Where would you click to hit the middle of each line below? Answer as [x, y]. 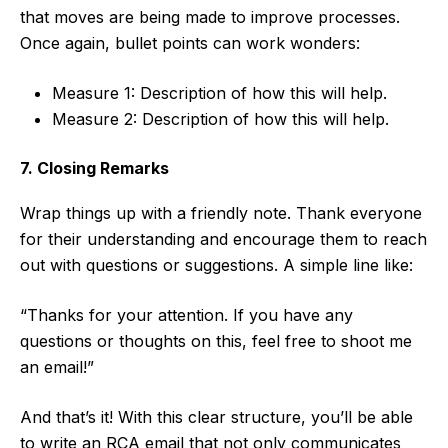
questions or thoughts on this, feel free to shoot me [216, 341]
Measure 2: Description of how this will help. [220, 119]
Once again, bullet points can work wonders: [190, 43]
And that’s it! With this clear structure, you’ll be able [216, 417]
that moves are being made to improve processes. [210, 17]
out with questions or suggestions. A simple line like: [216, 265]
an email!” [57, 367]
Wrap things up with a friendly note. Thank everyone [221, 213]
